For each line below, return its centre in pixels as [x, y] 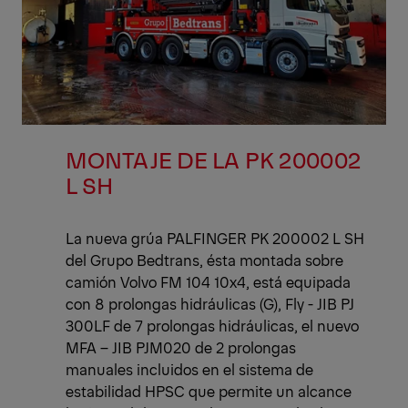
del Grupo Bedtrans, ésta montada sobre [204, 260]
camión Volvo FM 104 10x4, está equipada [208, 282]
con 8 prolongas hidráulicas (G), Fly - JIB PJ [210, 304]
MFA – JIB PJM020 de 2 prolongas [181, 347]
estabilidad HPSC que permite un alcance [209, 391]
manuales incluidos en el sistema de [189, 369]
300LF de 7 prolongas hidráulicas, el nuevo [212, 326]
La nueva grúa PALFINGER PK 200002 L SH [215, 238]
